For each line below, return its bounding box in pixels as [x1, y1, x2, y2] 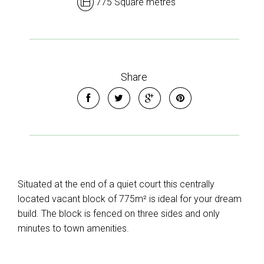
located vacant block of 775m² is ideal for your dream [18, 193, 242, 204]
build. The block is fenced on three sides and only [18, 208, 220, 219]
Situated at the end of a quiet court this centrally [18, 179, 214, 190]
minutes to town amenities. [18, 223, 129, 234]
